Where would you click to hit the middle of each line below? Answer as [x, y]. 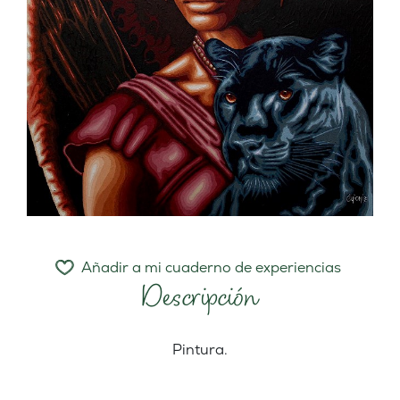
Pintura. [200, 350]
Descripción [200, 297]
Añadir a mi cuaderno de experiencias [211, 268]
